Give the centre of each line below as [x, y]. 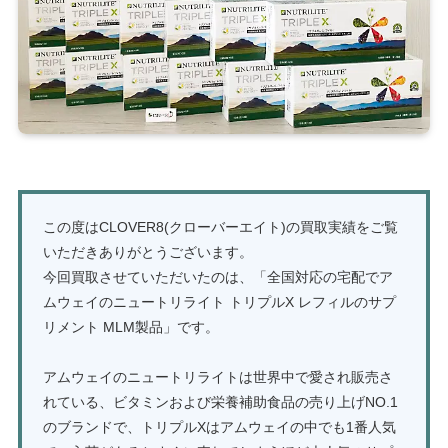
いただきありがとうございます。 [147, 252]
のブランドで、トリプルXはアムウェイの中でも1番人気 [219, 427]
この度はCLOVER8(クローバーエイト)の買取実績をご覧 [220, 227]
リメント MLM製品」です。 [130, 327]
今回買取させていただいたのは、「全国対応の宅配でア [217, 277]
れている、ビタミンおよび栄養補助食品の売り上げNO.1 [220, 402]
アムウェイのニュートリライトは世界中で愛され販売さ [217, 377]
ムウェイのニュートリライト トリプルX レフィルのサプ [219, 302]
